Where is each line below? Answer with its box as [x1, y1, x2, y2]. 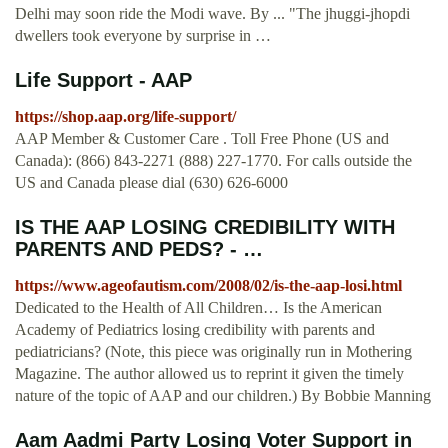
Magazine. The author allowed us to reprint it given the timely [15, 365, 404, 383]
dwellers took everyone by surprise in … [15, 27, 271, 45]
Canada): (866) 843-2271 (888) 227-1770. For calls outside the [15, 152, 412, 170]
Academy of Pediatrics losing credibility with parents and [15, 321, 375, 339]
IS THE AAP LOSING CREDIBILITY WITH [15, 216, 395, 239]
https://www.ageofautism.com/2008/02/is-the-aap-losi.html [15, 277, 402, 295]
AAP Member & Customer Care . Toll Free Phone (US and [15, 130, 389, 148]
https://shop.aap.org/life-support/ [15, 108, 236, 126]
